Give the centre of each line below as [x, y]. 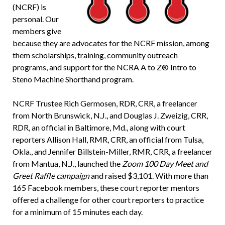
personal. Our [35, 19]
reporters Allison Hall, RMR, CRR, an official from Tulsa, [108, 140]
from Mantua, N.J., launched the [67, 164]
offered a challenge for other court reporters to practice [108, 200]
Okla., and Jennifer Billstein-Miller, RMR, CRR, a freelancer [112, 152]
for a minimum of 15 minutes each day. [77, 212]
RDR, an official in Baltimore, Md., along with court [99, 128]
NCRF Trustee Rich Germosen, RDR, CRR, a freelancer [105, 103]
